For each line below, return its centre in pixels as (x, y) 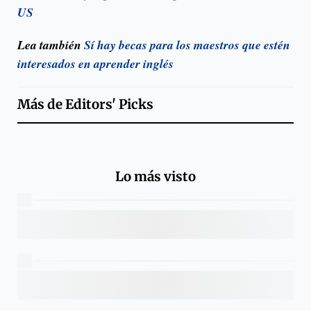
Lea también (51, 44)
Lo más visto (155, 177)
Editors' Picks (109, 104)
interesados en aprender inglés (95, 63)
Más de (41, 104)
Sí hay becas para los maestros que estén (187, 44)
